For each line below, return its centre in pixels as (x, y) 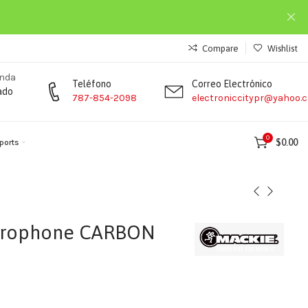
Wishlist (283, 48)
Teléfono (92, 84)
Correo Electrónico (232, 84)
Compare (220, 48)
